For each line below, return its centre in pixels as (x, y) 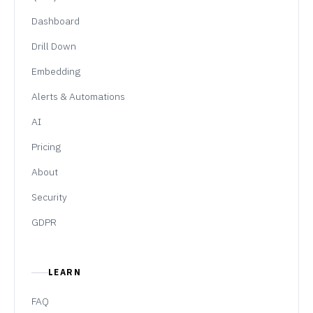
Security (49, 197)
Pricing (46, 146)
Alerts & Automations (78, 96)
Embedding (56, 71)
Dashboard (56, 21)
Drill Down (54, 46)
